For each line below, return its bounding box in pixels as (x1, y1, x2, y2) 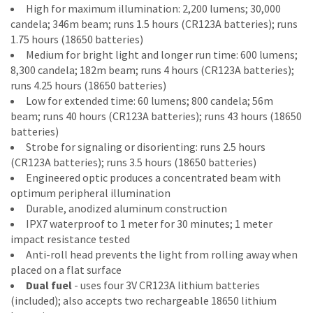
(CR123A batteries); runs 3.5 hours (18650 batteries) (10, 155, 256, 169)
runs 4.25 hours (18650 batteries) (10, 78, 166, 92)
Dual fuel (26, 278, 72, 292)
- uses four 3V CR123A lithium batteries (72, 278, 260, 292)
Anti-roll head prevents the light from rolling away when (26, 247, 298, 261)
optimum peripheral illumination (10, 186, 170, 200)
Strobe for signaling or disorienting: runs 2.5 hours (26, 140, 265, 154)
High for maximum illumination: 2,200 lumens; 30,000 (26, 1, 281, 15)
